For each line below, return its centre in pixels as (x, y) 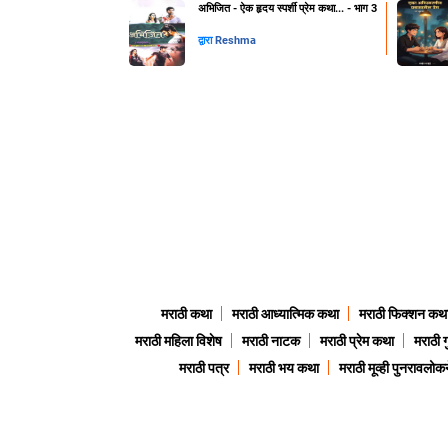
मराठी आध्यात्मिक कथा (285, 314)
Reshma (235, 41)
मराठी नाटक (271, 341)
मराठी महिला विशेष (178, 341)
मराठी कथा (186, 314)
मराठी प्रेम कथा (357, 341)
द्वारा (206, 41)
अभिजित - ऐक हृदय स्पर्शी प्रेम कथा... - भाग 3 (287, 9)
